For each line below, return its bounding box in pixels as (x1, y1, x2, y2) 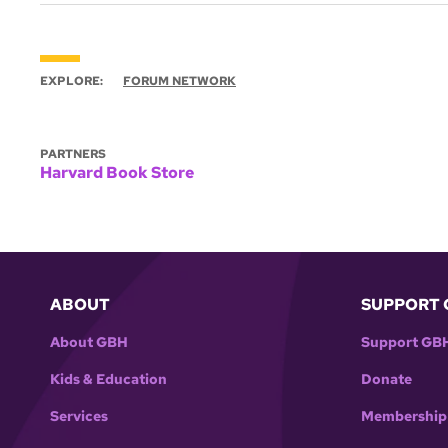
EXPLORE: (40, 73, 103, 90)
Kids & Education (50, 370, 167, 389)
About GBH (50, 333, 128, 352)
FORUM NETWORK (123, 73, 236, 90)
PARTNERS (40, 146, 106, 163)
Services (50, 407, 108, 426)
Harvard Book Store (40, 162, 194, 184)
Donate (361, 370, 412, 389)
